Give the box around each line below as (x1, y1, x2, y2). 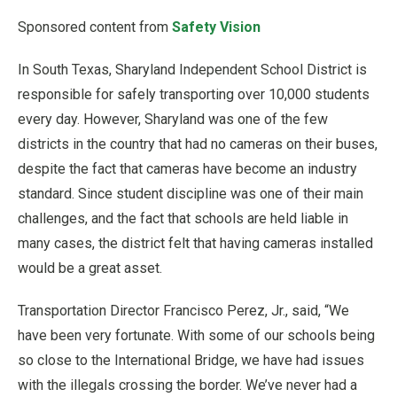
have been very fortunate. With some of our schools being (18, 326, 375, 344)
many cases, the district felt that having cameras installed (18, 234, 373, 252)
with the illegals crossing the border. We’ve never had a (18, 376, 357, 393)
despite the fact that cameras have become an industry (18, 160, 357, 177)
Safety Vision (172, 18, 261, 35)
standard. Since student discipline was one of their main (18, 184, 363, 202)
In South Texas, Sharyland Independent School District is (18, 60, 367, 78)
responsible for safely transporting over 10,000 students (18, 85, 370, 103)
